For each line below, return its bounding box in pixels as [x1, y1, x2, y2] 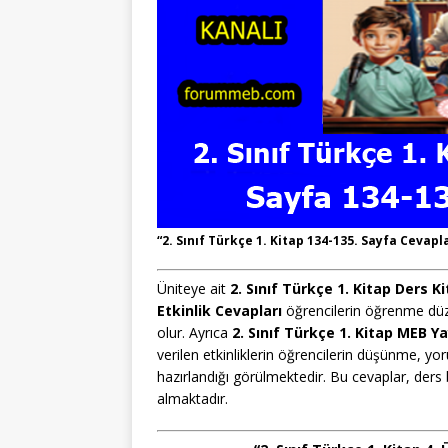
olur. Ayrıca [157, 322, 232, 342]
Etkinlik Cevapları [157, 300, 282, 320]
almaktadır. [157, 388, 228, 408]
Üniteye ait [157, 278, 230, 298]
